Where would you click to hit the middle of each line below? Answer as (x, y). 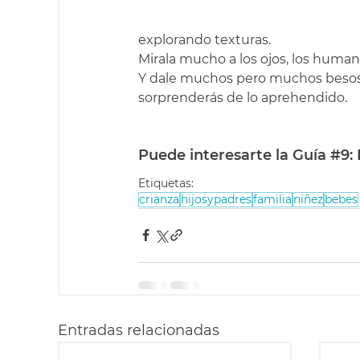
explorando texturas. (205, 39)
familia (272, 199)
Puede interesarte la (215, 155)
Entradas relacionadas (139, 330)
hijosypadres (216, 199)
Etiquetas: (166, 183)
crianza (159, 199)
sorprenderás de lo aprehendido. (243, 97)
